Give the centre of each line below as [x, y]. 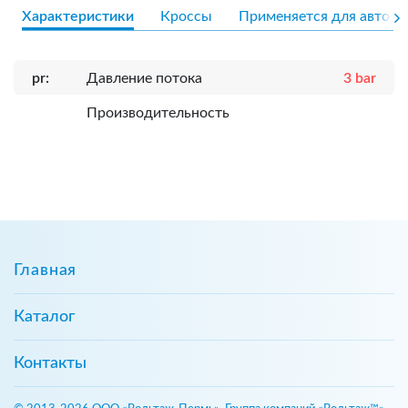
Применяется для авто [314, 16]
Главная [46, 270]
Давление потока [144, 78]
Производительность [158, 112]
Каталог [44, 316]
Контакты [50, 363]
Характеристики [78, 16]
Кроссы [186, 16]
